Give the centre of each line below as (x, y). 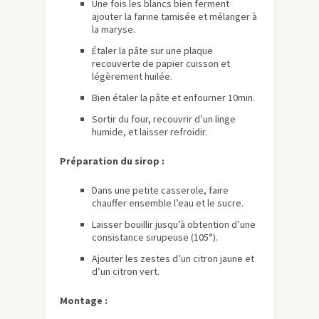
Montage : (84, 301)
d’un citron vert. (126, 272)
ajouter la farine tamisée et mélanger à (174, 17)
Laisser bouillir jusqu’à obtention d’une (174, 225)
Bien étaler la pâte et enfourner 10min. (173, 98)
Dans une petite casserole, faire (160, 190)
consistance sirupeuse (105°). (155, 237)
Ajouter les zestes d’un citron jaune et (173, 259)
